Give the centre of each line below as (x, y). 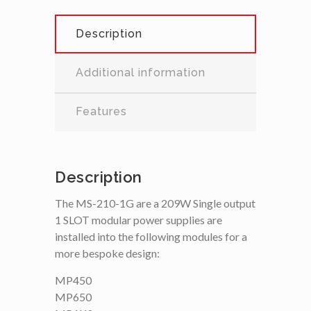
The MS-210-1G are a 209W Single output (155, 203)
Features (101, 111)
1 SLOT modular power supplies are (138, 219)
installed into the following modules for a (151, 236)
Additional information (141, 72)
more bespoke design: (107, 253)
